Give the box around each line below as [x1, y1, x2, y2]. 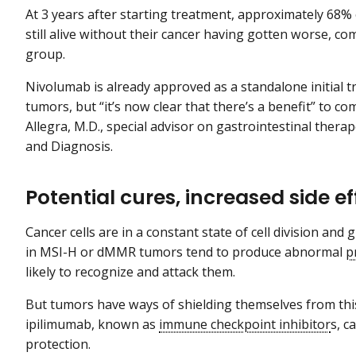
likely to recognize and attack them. [25, 262, 238, 281]
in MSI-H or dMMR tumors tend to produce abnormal [25, 242, 346, 261]
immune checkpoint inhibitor [159, 315, 331, 333]
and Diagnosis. [25, 137, 116, 156]
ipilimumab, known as [25, 315, 159, 333]
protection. [25, 335, 91, 353]
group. [25, 44, 65, 63]
